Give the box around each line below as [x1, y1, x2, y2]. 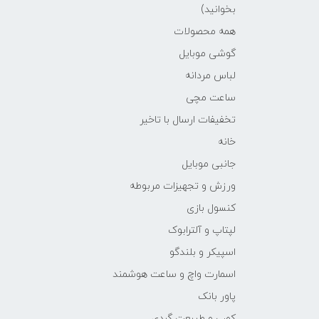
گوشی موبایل [179, 46, 236, 61]
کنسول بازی [187, 201, 236, 215]
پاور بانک [198, 289, 236, 303]
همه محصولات [174, 24, 236, 38]
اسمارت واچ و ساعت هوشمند [113, 267, 236, 281]
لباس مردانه [185, 68, 236, 83]
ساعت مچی [186, 90, 236, 105]
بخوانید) [201, 2, 236, 16]
